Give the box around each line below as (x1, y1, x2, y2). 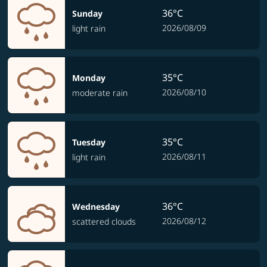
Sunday (72, 8, 103, 19)
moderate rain (72, 87, 128, 98)
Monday (72, 72, 105, 83)
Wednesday (72, 201, 120, 212)
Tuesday (72, 136, 105, 148)
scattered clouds (72, 216, 136, 227)
